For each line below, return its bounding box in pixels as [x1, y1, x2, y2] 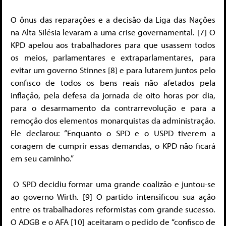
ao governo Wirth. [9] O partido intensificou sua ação [11, 191, 215, 202]
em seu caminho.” [11, 153, 74, 164]
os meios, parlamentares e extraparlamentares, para [11, 52, 215, 63]
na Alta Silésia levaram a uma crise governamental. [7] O [11, 27, 215, 38]
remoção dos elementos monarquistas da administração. [11, 115, 215, 126]
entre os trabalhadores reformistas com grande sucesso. [11, 203, 215, 214]
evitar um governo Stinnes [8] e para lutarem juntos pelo [11, 65, 215, 76]
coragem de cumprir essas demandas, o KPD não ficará [11, 140, 215, 151]
